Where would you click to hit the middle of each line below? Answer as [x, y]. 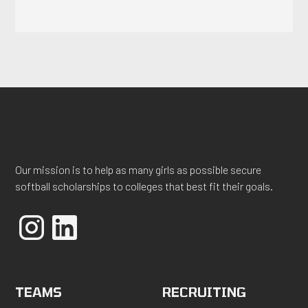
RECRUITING [204, 292]
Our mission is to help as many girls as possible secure [139, 170]
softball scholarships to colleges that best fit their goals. [144, 186]
